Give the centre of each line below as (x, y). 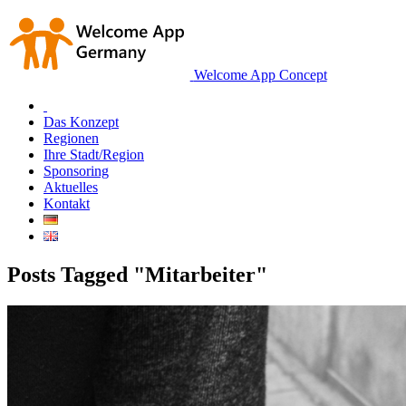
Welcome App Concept (260, 75)
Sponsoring (76, 171)
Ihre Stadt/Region (94, 155)
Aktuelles (71, 187)
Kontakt (67, 203)
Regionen (71, 138)
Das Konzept (81, 122)
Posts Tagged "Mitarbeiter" (137, 274)
